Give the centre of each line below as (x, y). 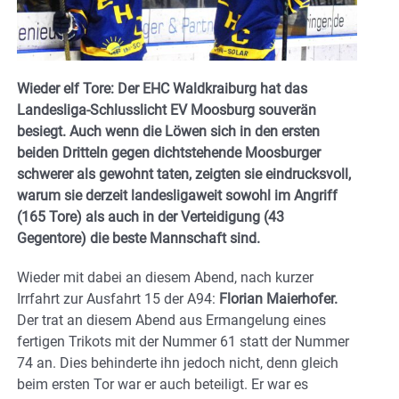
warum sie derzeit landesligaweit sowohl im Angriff (177, 196)
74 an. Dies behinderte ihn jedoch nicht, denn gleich (178, 363)
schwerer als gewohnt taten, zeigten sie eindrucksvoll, (184, 175)
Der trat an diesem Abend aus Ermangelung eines (171, 321)
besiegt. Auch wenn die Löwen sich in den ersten (168, 132)
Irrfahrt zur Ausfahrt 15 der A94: (118, 299)
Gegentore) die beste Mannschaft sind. (138, 239)
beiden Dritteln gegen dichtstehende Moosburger (169, 153)
